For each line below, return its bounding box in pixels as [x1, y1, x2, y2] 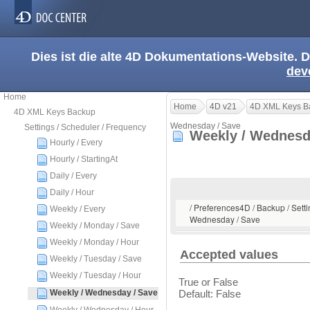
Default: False [179, 288, 241, 300]
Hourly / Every [50, 138, 102, 147]
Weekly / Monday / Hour [50, 237, 139, 247]
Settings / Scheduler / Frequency [24, 122, 146, 132]
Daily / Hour [50, 188, 94, 197]
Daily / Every [50, 171, 97, 181]
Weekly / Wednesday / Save [50, 288, 158, 298]
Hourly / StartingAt [50, 154, 118, 164]
